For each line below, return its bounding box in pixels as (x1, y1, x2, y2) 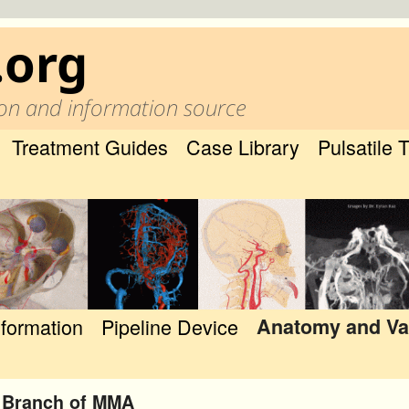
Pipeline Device (101, 311, 238, 341)
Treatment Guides (12, 132, 168, 161)
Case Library (186, 132, 299, 161)
